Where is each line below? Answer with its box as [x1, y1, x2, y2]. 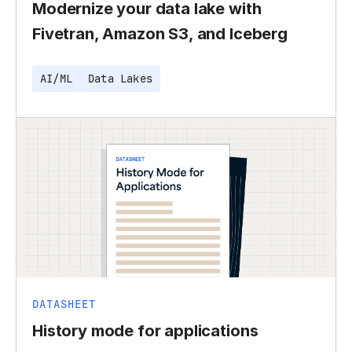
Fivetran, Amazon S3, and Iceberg [32, 24, 288, 43]
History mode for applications [32, 321, 258, 340]
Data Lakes [88, 71, 152, 86]
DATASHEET [32, 296, 96, 311]
